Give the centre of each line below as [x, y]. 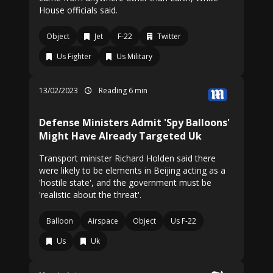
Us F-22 [183, 221]
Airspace [103, 221]
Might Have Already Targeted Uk [120, 136]
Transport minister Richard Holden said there [127, 158]
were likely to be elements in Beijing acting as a [132, 170]
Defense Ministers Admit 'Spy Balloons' [134, 122]
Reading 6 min [122, 90]
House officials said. [78, 10]
